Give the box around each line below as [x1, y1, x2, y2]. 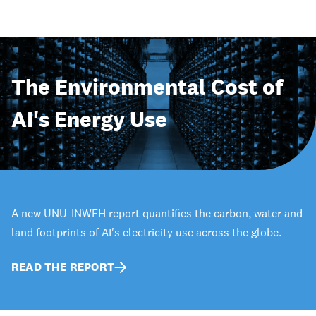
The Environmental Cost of [11, 73, 283, 100]
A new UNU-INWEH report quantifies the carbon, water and [11, 205, 303, 220]
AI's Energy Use [11, 106, 167, 133]
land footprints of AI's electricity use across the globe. [11, 224, 281, 239]
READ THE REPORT [11, 259, 114, 274]
